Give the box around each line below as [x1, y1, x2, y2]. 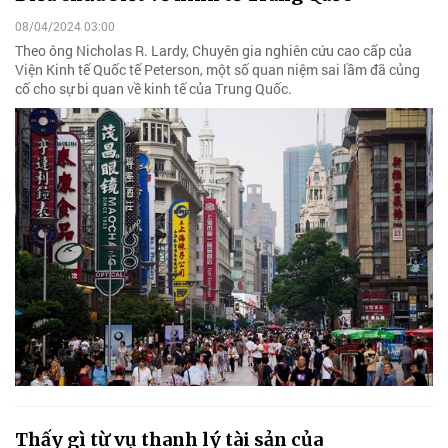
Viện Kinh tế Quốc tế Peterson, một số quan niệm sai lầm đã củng [15, 59, 420, 79]
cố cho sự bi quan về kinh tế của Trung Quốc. [15, 78, 292, 98]
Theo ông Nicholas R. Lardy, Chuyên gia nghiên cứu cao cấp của [15, 40, 412, 60]
